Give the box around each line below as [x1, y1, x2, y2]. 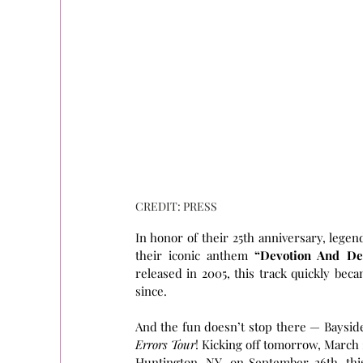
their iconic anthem [135, 247, 255, 263]
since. [135, 283, 167, 299]
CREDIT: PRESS [135, 199, 217, 214]
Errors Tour [135, 336, 195, 352]
